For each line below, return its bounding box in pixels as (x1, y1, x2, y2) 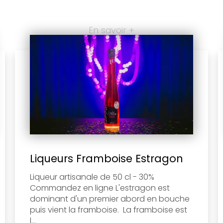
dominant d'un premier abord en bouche (29, 193, 190, 205)
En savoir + (89, 24, 134, 37)
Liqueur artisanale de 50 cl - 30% (29, 171, 154, 183)
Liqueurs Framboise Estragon (29, 151, 183, 166)
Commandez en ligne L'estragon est (29, 182, 170, 194)
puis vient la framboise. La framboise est (29, 204, 187, 216)
